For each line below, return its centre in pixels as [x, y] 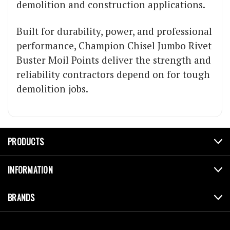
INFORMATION [30, 170]
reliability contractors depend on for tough [113, 74]
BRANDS [21, 198]
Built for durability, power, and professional [114, 31]
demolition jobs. [52, 89]
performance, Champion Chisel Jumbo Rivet [114, 46]
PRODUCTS [26, 142]
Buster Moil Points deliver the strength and [114, 60]
